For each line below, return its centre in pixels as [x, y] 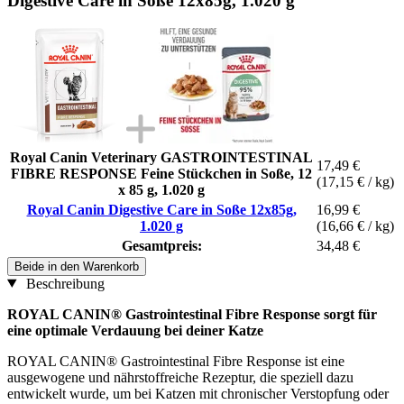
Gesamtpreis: [161, 245]
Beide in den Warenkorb [77, 266]
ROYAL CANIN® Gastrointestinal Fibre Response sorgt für [192, 314]
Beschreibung [63, 283]
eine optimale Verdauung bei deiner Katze [135, 330]
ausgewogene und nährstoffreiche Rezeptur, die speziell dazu [180, 377]
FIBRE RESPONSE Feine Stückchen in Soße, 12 [161, 173]
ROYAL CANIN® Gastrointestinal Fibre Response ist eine [176, 361]
